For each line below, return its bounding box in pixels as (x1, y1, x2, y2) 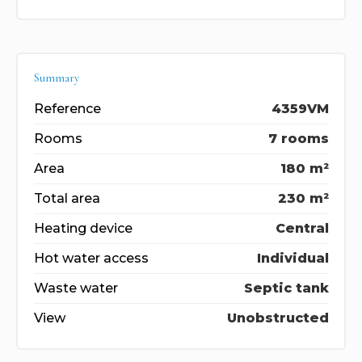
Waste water (33, 280, 118, 296)
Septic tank (243, 280, 329, 296)
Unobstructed (226, 309, 329, 326)
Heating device (33, 220, 133, 236)
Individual (256, 250, 329, 266)
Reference (33, 100, 101, 116)
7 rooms (267, 130, 329, 146)
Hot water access (33, 250, 149, 266)
